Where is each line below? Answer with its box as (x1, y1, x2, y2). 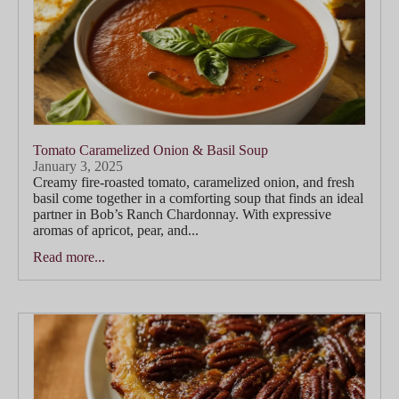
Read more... (33, 248, 105, 265)
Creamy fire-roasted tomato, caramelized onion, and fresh (33, 174, 354, 190)
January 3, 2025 (33, 158, 123, 174)
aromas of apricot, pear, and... (33, 222, 199, 238)
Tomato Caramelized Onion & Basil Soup (33, 142, 268, 158)
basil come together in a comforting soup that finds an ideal (33, 190, 363, 206)
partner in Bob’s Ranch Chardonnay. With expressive (33, 206, 331, 222)
